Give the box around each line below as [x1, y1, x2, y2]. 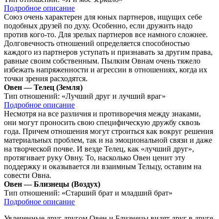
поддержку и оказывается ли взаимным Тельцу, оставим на [4, 162, 201, 171]
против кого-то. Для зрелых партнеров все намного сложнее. [4, 30, 208, 39]
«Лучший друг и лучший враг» [62, 91, 166, 100]
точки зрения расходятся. [4, 74, 88, 83]
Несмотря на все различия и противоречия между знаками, [4, 109, 201, 118]
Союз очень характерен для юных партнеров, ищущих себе [4, 12, 202, 21]
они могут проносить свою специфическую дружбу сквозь [4, 118, 200, 127]
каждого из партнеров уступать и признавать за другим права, [4, 47, 213, 56]
